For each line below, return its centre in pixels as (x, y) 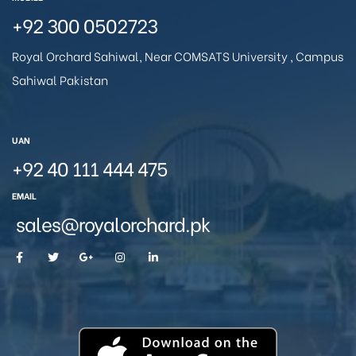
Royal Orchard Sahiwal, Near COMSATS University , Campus (178, 55)
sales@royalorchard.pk (111, 222)
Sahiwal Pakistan (60, 79)
